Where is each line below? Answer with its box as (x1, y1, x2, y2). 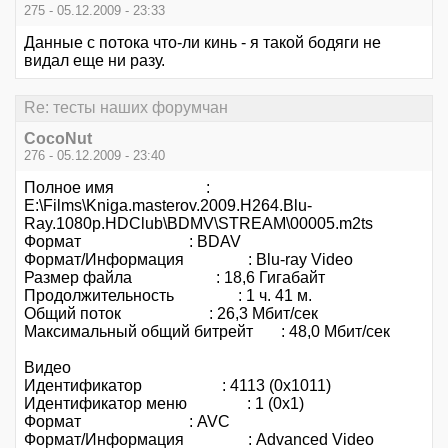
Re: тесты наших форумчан (24, 99, 228, 117)
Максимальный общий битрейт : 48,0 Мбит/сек (24, 322, 390, 340)
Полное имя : (24, 178, 210, 196)
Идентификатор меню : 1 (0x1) (24, 394, 304, 412)
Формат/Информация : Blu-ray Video (24, 250, 353, 268)
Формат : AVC (24, 412, 230, 430)
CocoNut (24, 129, 92, 147)
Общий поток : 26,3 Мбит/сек (24, 304, 318, 322)
